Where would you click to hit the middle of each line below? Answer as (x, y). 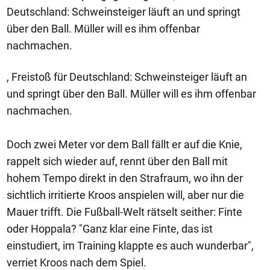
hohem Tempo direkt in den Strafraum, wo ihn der (125, 178)
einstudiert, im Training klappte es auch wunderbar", (130, 246)
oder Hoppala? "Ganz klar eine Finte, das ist (110, 229)
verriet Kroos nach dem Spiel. (77, 262)
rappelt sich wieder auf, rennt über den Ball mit (117, 161)
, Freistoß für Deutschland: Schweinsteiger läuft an (127, 77)
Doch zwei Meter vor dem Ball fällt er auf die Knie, (124, 144)
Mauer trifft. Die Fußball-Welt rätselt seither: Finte (124, 212)
